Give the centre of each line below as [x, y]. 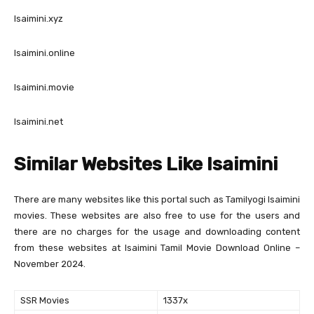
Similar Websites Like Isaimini [146, 164]
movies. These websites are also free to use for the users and [157, 216]
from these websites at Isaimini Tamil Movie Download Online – [157, 248]
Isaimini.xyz [39, 19]
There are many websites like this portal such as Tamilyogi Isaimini [157, 200]
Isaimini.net [39, 122]
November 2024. [50, 264]
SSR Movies [45, 301]
